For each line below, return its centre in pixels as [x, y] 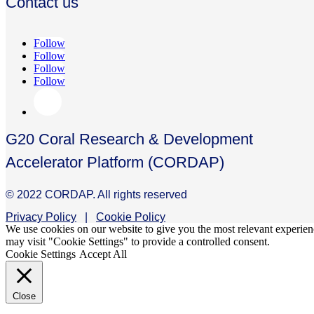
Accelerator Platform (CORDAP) [115, 163]
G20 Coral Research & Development [129, 139]
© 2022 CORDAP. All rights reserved [96, 195]
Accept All [103, 254]
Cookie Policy [131, 217]
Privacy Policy [41, 217]
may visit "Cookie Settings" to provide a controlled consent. [138, 242]
